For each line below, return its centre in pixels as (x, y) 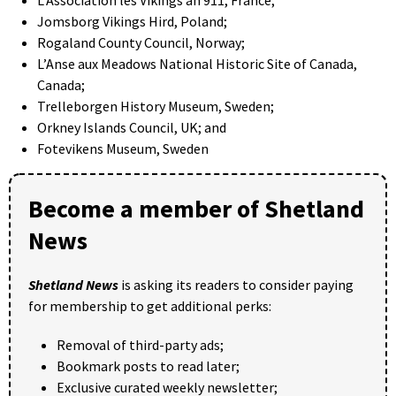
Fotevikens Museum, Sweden (123, 148)
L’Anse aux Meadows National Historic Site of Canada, (197, 63)
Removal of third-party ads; (140, 344)
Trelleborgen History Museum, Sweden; (156, 106)
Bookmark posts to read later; (148, 366)
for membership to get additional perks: (150, 305)
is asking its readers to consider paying (236, 284)
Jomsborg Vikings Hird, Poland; (132, 21)
